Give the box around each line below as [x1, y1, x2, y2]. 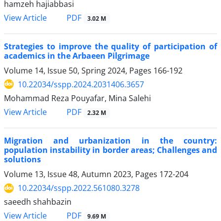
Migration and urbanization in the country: [4, 135, 217, 147]
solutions [4, 154, 41, 165]
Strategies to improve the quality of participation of [4, 40, 217, 52]
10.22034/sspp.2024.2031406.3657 [18, 78, 144, 90]
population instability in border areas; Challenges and [4, 145, 217, 156]
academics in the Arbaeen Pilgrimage [4, 50, 149, 61]
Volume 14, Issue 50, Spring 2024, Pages [4, 65, 153, 76]
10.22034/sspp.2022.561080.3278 [18, 183, 140, 194]
